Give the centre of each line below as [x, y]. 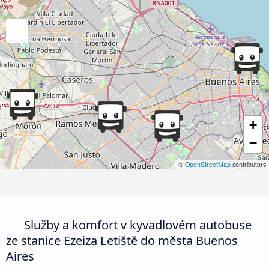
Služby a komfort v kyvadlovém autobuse [137, 224]
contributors [248, 165]
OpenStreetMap [208, 165]
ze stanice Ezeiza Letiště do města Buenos [122, 240]
